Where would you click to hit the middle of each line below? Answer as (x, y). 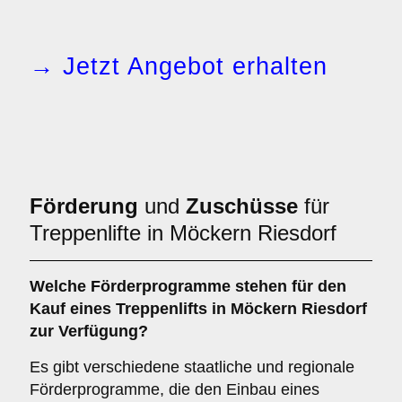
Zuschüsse (242, 206)
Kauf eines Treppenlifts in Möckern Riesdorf (198, 309)
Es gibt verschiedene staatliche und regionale (192, 367)
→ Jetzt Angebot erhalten (179, 66)
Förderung (84, 206)
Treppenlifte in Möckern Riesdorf (183, 233)
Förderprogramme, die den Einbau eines (175, 389)
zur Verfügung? (89, 331)
